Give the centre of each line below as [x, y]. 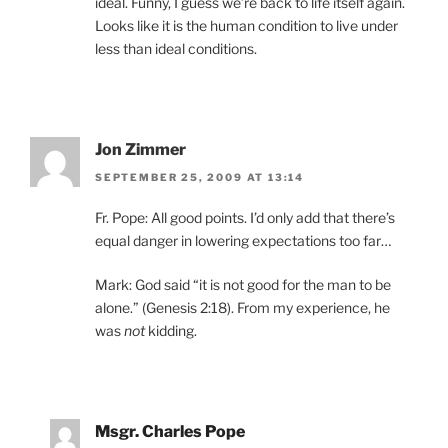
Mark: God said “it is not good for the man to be [243, 284]
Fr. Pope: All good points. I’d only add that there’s [245, 217]
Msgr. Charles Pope [170, 431]
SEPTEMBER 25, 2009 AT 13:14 [200, 176]
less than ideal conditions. [176, 48]
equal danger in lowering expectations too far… [243, 240]
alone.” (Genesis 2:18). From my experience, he [242, 307]
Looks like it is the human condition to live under [246, 25]
